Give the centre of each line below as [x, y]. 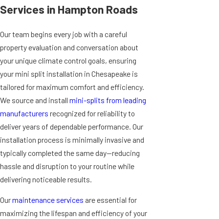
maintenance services [48, 200]
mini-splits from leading [108, 100]
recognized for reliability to [92, 113]
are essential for [110, 200]
